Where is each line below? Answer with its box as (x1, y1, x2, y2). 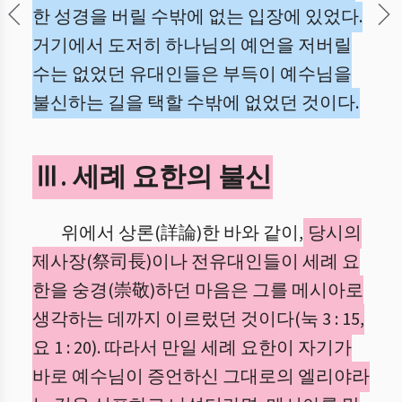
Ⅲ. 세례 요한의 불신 (33, 158, 272, 197)
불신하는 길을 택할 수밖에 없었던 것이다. (32, 91, 359, 116)
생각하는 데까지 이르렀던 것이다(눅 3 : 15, (32, 307, 364, 332)
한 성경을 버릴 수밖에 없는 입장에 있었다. (32, 4, 363, 30)
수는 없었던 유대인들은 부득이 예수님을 (32, 62, 352, 87)
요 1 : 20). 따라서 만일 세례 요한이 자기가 (32, 336, 352, 361)
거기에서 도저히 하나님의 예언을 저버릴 (32, 33, 352, 58)
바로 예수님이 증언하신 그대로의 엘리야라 (32, 364, 370, 389)
